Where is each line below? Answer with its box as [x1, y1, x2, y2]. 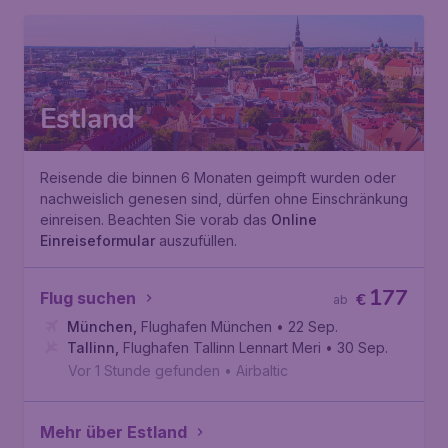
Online [271, 211, 317, 228]
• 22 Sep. [276, 318, 338, 335]
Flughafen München [141, 318, 272, 335]
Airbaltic [236, 362, 288, 379]
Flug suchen [40, 288, 136, 308]
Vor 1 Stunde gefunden [68, 362, 220, 379]
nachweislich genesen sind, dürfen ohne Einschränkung [40, 190, 408, 207]
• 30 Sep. [325, 339, 388, 356]
